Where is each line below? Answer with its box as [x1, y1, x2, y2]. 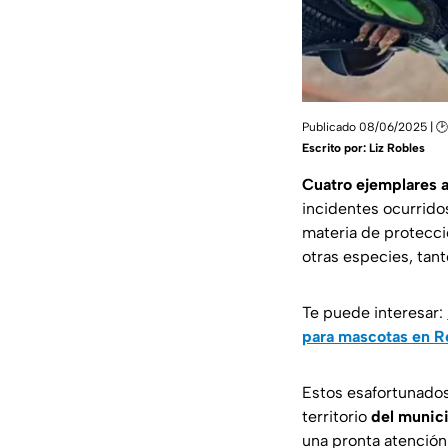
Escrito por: [302, 141, 369, 156]
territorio [302, 407, 371, 427]
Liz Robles [369, 141, 425, 156]
